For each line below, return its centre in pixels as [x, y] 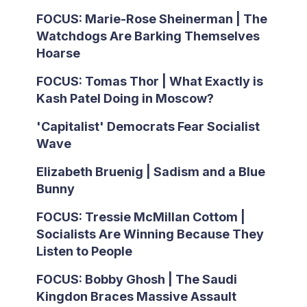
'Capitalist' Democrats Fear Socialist [148, 126]
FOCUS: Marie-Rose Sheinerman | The [151, 19]
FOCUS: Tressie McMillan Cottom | [140, 217]
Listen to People [84, 251]
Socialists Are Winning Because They [150, 234]
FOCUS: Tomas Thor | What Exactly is [149, 81]
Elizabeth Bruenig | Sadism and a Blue [150, 172]
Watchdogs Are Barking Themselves [148, 36]
